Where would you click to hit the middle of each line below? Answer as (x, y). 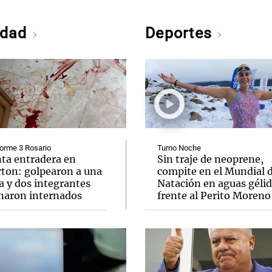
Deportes (181, 33)
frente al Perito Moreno (214, 195)
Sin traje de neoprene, (210, 159)
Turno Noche (179, 148)
